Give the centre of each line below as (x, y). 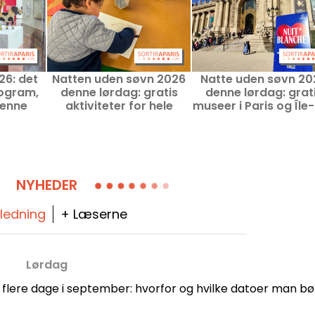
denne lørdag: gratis (119, 92)
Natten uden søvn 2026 (119, 79)
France (264, 119)
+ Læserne (94, 214)
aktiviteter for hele (119, 106)
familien (119, 119)
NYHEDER (46, 185)
